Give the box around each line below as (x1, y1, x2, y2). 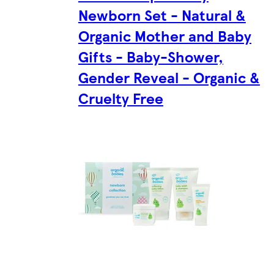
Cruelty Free (78, 87, 163, 108)
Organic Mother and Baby (78, 24, 251, 46)
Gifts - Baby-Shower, (78, 45, 223, 67)
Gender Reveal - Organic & (78, 66, 260, 87)
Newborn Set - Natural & (78, 4, 246, 25)
